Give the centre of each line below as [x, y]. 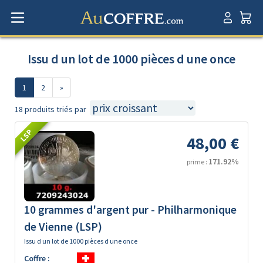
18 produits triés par [50, 109]
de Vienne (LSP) [63, 227]
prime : [198, 162]
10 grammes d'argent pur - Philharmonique [130, 210]
